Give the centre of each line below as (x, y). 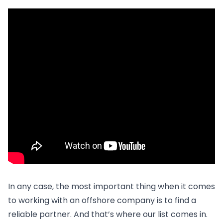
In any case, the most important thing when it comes (111, 186)
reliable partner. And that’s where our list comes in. (108, 214)
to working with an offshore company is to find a (102, 200)
